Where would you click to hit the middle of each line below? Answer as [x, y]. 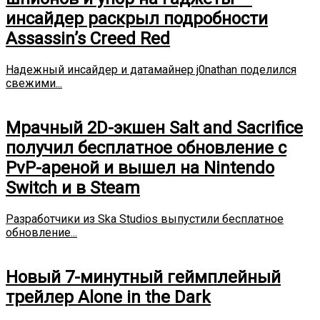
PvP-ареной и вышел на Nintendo [140, 168]
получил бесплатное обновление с [146, 148]
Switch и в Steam [73, 188]
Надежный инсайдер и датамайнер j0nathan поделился [151, 70]
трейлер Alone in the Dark [108, 297]
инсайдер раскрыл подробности [137, 19]
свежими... [34, 84]
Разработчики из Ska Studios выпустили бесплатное [145, 219]
